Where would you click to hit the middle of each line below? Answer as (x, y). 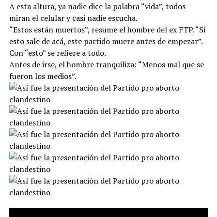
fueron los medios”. (43, 76)
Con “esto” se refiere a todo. (57, 53)
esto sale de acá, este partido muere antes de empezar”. (106, 41)
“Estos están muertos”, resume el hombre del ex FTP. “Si (107, 29)
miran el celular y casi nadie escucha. (73, 18)
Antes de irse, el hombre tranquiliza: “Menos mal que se (106, 64)
